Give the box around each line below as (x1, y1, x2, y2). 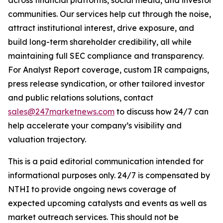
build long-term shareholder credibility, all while (8, 36, 192, 47)
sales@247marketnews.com (8, 106, 114, 116)
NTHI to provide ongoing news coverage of (8, 184, 176, 194)
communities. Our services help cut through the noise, (8, 8, 211, 19)
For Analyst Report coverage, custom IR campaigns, (8, 64, 209, 75)
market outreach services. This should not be (8, 212, 179, 222)
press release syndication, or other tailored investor (8, 78, 205, 89)
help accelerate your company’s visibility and (8, 120, 182, 130)
